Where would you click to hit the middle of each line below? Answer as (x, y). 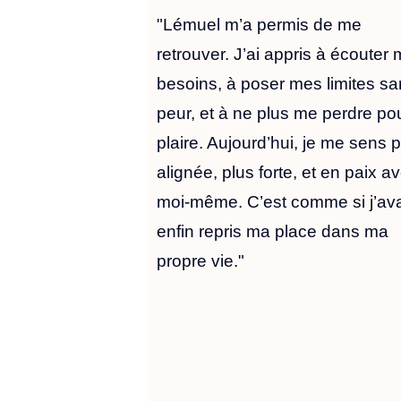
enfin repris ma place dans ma (273, 232)
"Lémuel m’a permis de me (260, 25)
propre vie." (201, 261)
